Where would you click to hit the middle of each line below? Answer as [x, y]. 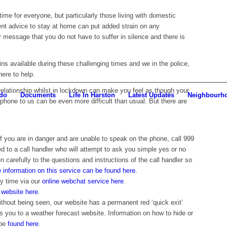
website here [20, 192]
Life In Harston [92, 95]
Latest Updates [151, 95]
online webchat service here [83, 181]
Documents [38, 95]
